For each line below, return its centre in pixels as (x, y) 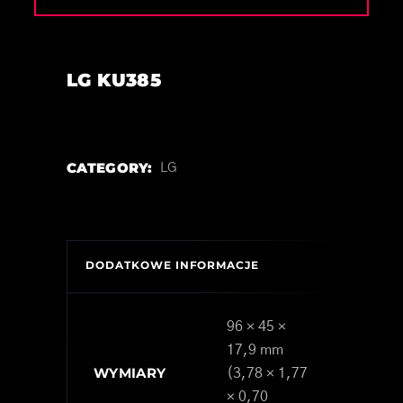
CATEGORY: (110, 167)
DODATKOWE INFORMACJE (173, 264)
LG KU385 (114, 80)
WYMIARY (130, 372)
